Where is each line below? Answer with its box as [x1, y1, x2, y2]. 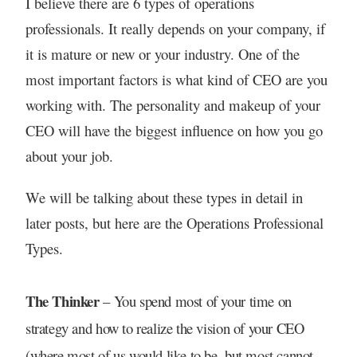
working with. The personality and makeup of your [25, 94, 320, 115]
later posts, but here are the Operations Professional [25, 212, 324, 233]
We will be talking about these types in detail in [25, 186, 303, 207]
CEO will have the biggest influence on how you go [25, 120, 323, 140]
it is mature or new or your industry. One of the [25, 43, 300, 64]
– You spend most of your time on [99, 291, 292, 312]
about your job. [25, 145, 113, 166]
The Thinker [25, 290, 100, 312]
